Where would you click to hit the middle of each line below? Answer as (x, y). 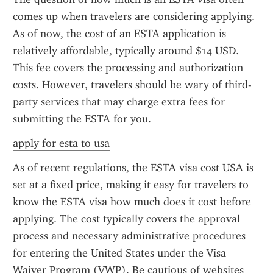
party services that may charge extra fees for (119, 102)
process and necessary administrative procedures (129, 236)
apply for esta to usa (61, 143)
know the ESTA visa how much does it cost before (132, 202)
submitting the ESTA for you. (82, 119)
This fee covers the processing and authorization (128, 68)
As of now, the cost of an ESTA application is (119, 34)
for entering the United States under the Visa (119, 253)
